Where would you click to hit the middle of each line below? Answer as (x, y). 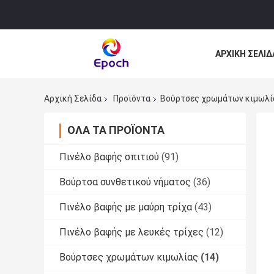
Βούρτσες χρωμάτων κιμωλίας (129, 257)
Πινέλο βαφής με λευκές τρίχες (131, 232)
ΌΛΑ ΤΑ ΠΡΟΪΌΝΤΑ (116, 130)
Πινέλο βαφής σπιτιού (109, 157)
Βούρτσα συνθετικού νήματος (125, 182)
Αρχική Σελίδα (73, 99)
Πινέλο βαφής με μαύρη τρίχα (126, 207)
